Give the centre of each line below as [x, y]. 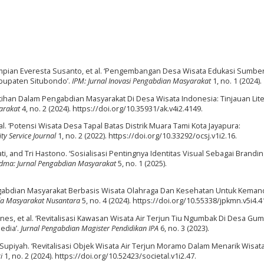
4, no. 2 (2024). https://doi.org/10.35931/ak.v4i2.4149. [111, 108]
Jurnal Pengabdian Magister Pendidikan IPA [90, 228]
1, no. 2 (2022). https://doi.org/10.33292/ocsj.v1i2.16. [146, 136]
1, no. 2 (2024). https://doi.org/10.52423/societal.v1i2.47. [99, 256]
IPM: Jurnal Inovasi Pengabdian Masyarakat [141, 81]
